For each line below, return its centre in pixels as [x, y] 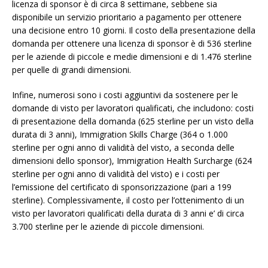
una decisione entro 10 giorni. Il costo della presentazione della [134, 30]
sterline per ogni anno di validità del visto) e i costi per [116, 173]
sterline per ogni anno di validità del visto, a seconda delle [123, 147]
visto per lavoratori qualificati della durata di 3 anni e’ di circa [128, 213]
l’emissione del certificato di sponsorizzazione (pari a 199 [122, 187]
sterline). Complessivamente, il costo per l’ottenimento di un [128, 200]
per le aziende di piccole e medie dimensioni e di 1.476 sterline [132, 56]
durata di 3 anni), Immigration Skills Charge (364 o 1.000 [120, 134]
